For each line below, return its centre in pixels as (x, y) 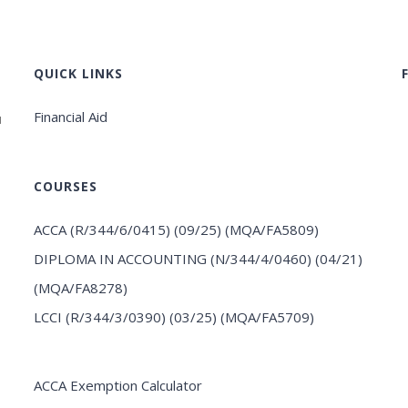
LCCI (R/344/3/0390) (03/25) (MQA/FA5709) (174, 317)
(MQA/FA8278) (81, 288)
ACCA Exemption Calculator (118, 385)
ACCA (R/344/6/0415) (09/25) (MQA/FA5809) (177, 229)
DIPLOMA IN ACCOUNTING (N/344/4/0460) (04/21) (199, 259)
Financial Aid (71, 117)
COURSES (66, 186)
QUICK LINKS (79, 73)
